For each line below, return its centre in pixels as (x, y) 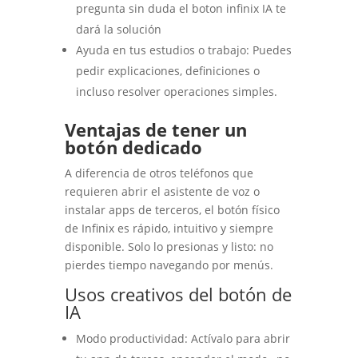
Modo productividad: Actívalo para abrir (183, 339)
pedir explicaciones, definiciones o (167, 71)
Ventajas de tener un (155, 130)
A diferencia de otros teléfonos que (159, 173)
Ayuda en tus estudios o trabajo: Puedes (183, 50)
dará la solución (118, 30)
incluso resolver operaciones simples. (176, 92)
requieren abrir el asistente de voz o (162, 192)
